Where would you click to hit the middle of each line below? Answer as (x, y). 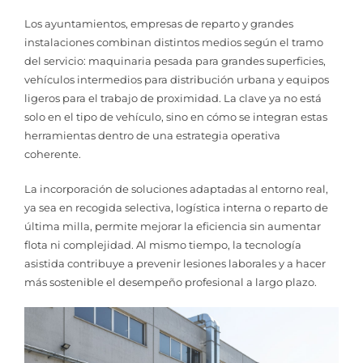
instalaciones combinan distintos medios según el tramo (174, 43)
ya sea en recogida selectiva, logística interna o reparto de (176, 207)
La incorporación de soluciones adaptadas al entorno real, (176, 188)
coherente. (53, 154)
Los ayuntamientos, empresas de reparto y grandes (159, 24)
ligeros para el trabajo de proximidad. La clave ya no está (173, 98)
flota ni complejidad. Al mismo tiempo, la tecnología (163, 244)
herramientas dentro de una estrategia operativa (152, 136)
